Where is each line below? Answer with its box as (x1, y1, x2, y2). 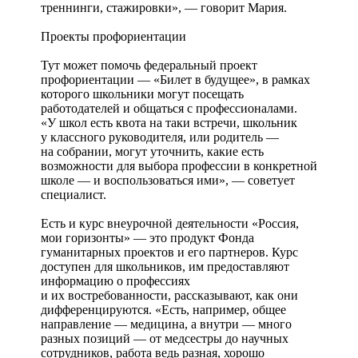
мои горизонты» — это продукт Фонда (41, 230, 254, 245)
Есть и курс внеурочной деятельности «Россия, (41, 216, 299, 230)
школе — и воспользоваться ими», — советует (41, 173, 295, 187)
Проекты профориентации (41, 29, 186, 43)
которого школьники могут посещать (41, 86, 244, 101)
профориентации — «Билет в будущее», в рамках (41, 72, 310, 86)
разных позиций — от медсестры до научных (41, 331, 288, 345)
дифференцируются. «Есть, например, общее (41, 302, 286, 316)
